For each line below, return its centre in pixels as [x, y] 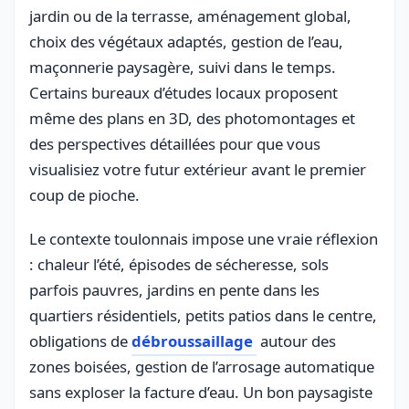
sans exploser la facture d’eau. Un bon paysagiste [201, 392]
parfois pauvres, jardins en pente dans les [174, 289]
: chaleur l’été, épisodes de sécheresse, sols [179, 264]
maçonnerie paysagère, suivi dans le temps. [183, 67]
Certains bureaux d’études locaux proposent [184, 92]
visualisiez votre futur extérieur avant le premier [198, 169]
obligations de [80, 341]
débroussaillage [192, 341]
